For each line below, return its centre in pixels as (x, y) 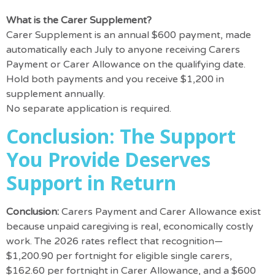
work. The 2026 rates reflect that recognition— (114, 242)
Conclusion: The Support (121, 136)
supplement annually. (56, 94)
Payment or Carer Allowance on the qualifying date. (126, 64)
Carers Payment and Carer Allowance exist (161, 212)
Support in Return (91, 183)
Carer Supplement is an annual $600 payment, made (129, 35)
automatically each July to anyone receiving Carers (123, 49)
